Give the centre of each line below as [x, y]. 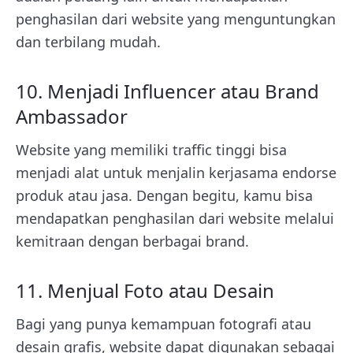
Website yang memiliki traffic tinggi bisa [151, 149]
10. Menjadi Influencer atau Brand [167, 91]
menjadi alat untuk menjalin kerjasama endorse [176, 172]
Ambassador [72, 116]
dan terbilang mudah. [88, 41]
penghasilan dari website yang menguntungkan [176, 19]
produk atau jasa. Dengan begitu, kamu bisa [164, 195]
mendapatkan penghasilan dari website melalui [175, 218]
